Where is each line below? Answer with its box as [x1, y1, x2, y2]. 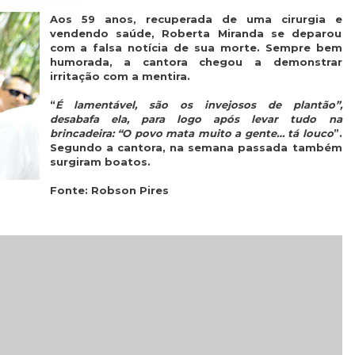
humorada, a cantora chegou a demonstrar [49, 55, 342, 68]
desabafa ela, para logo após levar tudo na [49, 113, 342, 125]
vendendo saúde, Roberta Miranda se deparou [49, 27, 342, 40]
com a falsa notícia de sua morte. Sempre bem [49, 41, 342, 54]
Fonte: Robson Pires [49, 184, 169, 197]
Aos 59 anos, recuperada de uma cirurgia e [49, 13, 342, 25]
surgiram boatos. [49, 155, 151, 168]
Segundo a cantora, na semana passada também [49, 141, 342, 154]
